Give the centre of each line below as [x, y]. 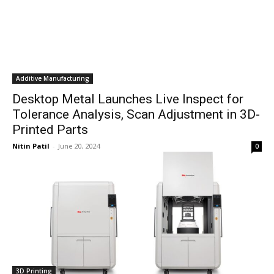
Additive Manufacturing [53, 78]
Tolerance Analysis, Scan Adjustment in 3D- [136, 114]
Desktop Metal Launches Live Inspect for [128, 99]
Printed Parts [50, 130]
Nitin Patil [31, 146]
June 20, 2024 [79, 146]
